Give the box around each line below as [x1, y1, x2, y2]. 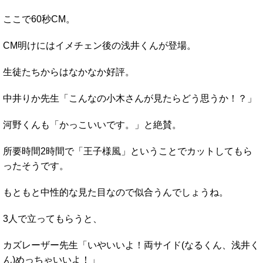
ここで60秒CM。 [3, 14, 75, 24]
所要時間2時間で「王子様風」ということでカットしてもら [3, 146, 252, 156]
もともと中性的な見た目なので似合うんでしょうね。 [3, 187, 228, 197]
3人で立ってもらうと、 [3, 213, 102, 224]
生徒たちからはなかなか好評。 [3, 66, 134, 77]
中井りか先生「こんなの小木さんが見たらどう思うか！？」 [3, 93, 257, 103]
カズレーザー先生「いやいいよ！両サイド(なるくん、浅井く [3, 240, 259, 250]
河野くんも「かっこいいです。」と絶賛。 [3, 119, 181, 130]
